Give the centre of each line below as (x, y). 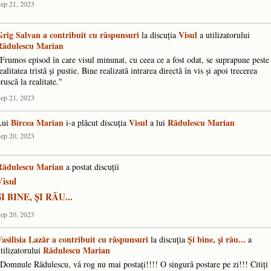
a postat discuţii (91, 167)
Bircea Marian (37, 123)
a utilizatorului (224, 35)
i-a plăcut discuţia (96, 123)
